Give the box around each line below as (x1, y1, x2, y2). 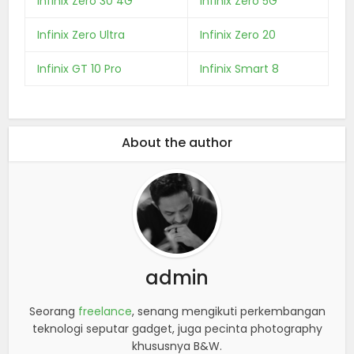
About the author (122, 133, 232, 152)
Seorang (28, 303, 78, 319)
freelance (77, 303, 132, 319)
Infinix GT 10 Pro (37, 60, 122, 77)
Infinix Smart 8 (200, 60, 280, 77)
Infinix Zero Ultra (37, 26, 126, 43)
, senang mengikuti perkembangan (131, 303, 326, 319)
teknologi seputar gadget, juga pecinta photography (32, 320, 322, 337)
